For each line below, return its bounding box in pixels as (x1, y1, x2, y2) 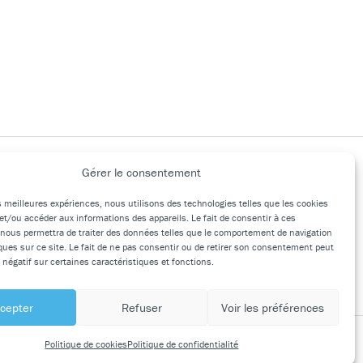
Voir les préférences (221, 299, 325, 315)
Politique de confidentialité (127, 338, 239, 350)
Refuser (121, 299, 162, 315)
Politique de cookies (45, 338, 128, 350)
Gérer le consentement (82, 164, 202, 180)
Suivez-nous (139, 193, 225, 218)
